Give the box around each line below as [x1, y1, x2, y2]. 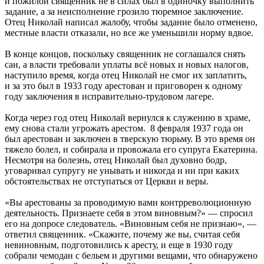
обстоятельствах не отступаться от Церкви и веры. [5, 176, 209, 186]
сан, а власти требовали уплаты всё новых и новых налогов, [5, 59, 249, 70]
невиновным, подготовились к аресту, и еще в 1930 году [5, 239, 233, 250]
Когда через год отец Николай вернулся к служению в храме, [5, 112, 250, 123]
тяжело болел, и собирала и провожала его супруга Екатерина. [5, 144, 258, 154]
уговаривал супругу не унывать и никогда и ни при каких [5, 165, 239, 176]
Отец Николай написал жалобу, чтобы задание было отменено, [5, 16, 258, 27]
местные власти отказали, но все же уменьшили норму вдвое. [5, 27, 253, 38]
